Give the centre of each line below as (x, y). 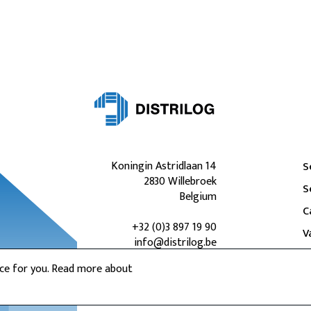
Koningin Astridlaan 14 (164, 166)
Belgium (198, 197)
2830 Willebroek (180, 182)
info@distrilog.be (175, 243)
